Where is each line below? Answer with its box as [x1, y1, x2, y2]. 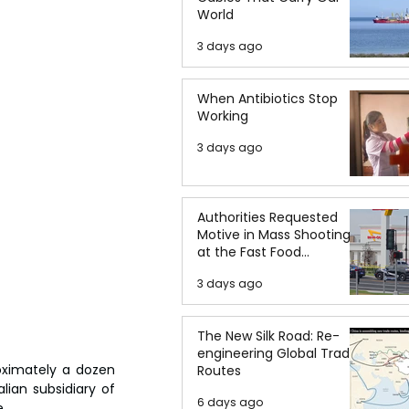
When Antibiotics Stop [197, 89, 338, 108]
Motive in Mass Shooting [197, 225, 351, 244]
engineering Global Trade [197, 344, 358, 362]
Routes [197, 362, 241, 380]
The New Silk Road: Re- [197, 327, 340, 345]
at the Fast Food [197, 243, 301, 261]
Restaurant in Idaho [197, 260, 321, 278]
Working [197, 107, 248, 125]
